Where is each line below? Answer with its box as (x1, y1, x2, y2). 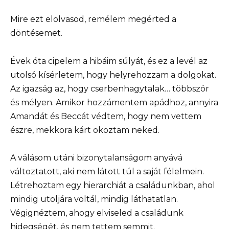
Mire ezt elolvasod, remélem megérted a (10, 14, 176, 25)
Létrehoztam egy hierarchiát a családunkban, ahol (10, 180, 215, 190)
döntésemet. (10, 28, 62, 38)
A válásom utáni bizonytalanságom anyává (10, 152, 182, 163)
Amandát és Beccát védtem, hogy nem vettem (10, 111, 201, 121)
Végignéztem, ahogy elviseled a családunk (10, 208, 184, 218)
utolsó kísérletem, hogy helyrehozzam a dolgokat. (10, 70, 216, 80)
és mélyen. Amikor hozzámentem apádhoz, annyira (10, 97, 218, 107)
